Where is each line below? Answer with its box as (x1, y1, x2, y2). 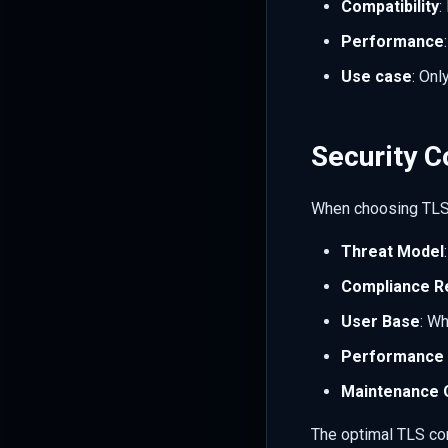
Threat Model (341, 241, 444, 261)
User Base (341, 311, 420, 331)
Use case (341, 67, 412, 87)
